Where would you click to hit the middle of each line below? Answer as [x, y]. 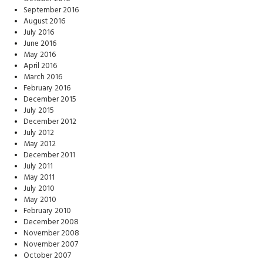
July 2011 [38, 166]
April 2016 [40, 66]
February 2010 [47, 211]
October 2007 [47, 256]
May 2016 [40, 55]
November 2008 [51, 233]
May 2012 [40, 144]
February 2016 [47, 88]
